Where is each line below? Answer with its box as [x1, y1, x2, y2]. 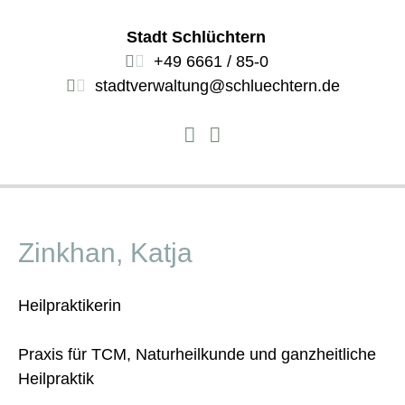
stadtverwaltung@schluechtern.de [94, 77, 340, 96]
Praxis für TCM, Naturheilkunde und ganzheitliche [18, 344, 376, 363]
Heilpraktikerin [18, 296, 121, 315]
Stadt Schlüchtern [127, 28, 267, 47]
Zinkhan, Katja [18, 237, 193, 268]
